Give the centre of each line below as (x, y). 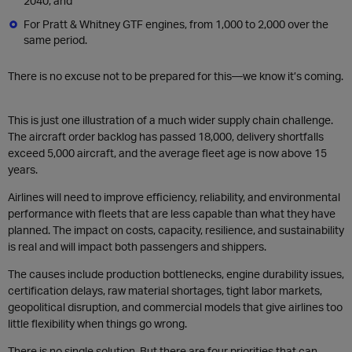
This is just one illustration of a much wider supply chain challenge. (170, 120)
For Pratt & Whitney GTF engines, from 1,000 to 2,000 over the (176, 24)
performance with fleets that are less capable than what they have (172, 213)
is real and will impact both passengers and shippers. (137, 246)
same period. (55, 40)
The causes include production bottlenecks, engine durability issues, (176, 274)
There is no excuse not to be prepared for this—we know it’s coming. (176, 76)
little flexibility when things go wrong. (97, 323)
